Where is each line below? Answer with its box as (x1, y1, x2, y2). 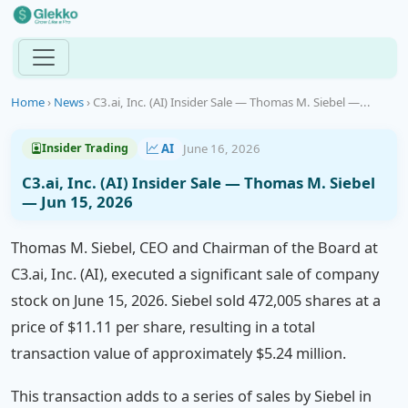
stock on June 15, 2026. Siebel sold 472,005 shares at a (11, 291, 381, 311)
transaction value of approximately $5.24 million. (11, 343, 346, 364)
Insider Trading (41, 140, 128, 157)
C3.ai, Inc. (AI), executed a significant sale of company (11, 264, 379, 285)
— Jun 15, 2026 (21, 190, 133, 212)
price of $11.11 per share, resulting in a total (11, 317, 315, 338)
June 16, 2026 (182, 139, 260, 157)
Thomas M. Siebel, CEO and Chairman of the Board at (11, 238, 378, 259)
